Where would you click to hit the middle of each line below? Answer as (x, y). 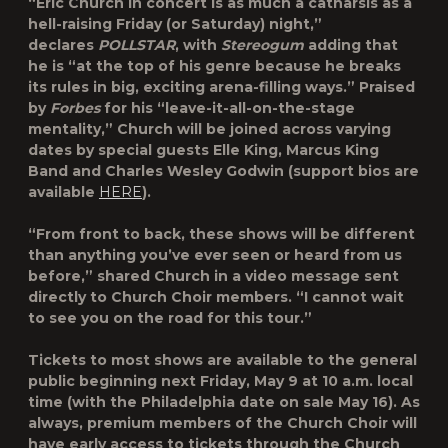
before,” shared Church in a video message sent (213, 276)
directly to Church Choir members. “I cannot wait (216, 297)
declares (63, 45)
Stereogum (262, 45)
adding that (351, 45)
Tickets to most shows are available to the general (222, 360)
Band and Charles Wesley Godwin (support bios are (223, 171)
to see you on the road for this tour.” (170, 318)
